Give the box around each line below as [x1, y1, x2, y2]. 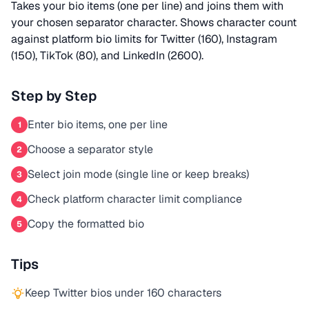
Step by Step [11, 87, 97, 105]
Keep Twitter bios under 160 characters [25, 286, 221, 300]
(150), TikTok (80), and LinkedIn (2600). [11, 48, 203, 63]
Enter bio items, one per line [28, 117, 168, 132]
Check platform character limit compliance [28, 192, 242, 206]
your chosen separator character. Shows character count [11, 15, 297, 30]
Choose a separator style [28, 142, 153, 157]
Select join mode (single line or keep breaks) [28, 167, 249, 181]
